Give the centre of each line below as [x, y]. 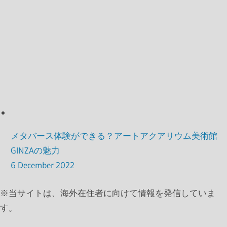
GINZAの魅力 [35, 150]
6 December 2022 [43, 165]
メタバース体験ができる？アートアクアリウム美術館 [114, 136]
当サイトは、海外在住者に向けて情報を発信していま [112, 193]
